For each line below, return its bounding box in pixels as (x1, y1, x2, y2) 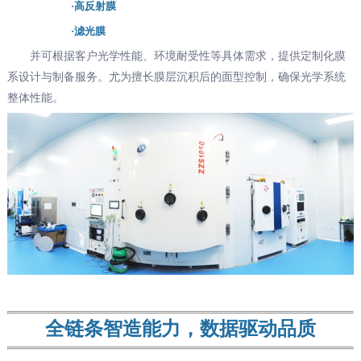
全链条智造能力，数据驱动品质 (44, 318, 316, 340)
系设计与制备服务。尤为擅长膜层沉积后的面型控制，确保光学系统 (6, 70, 346, 83)
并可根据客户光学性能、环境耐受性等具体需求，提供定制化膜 (6, 49, 346, 62)
